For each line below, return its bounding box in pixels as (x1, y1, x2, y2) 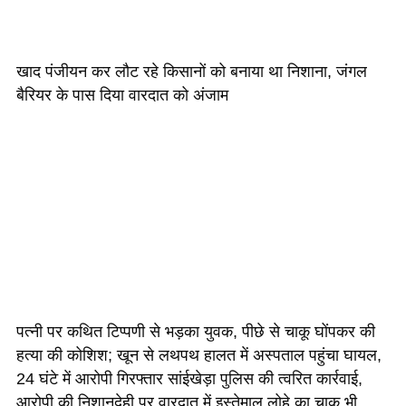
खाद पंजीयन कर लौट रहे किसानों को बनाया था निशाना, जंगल (16, 62, 367, 81)
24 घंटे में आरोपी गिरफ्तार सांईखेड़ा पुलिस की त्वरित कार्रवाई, (16, 369, 362, 388)
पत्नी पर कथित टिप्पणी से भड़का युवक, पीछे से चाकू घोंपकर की (16, 322, 375, 341)
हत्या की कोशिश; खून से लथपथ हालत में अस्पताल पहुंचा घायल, (16, 345, 382, 364)
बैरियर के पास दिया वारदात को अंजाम (16, 85, 228, 104)
